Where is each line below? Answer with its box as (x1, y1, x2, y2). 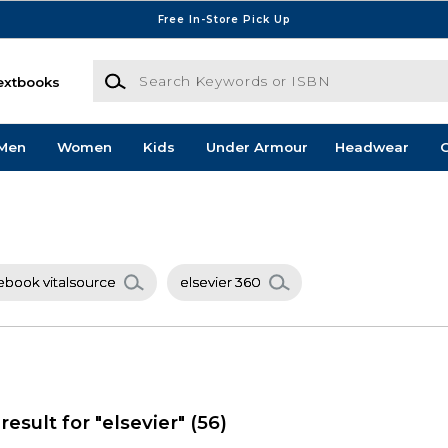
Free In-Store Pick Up (157, 12, 291, 26)
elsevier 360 (180, 274, 262, 291)
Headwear (334, 139, 409, 156)
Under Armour (205, 139, 308, 156)
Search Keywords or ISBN (91, 61, 271, 78)
